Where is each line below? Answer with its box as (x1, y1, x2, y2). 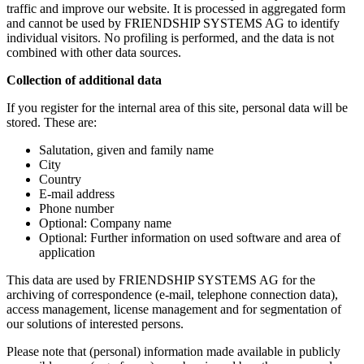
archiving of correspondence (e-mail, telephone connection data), (6, 287, 338, 301)
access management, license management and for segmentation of (6, 301, 341, 316)
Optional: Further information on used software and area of (39, 230, 340, 245)
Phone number (39, 201, 114, 215)
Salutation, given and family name (39, 142, 214, 157)
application (39, 245, 95, 259)
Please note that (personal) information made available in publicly (6, 344, 340, 358)
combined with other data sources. (6, 45, 181, 59)
